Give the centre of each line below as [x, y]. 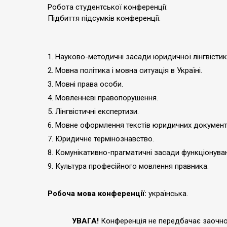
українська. [167, 194]
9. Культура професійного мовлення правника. [128, 166]
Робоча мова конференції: [97, 194]
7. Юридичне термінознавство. [102, 139]
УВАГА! [73, 221]
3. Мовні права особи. [85, 84]
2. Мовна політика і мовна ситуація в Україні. [126, 70]
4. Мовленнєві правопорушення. [103, 98]
